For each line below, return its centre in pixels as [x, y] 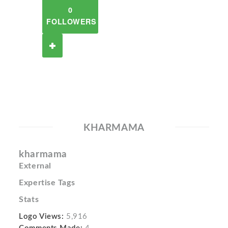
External [35, 166]
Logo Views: [41, 217]
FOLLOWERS [72, 21]
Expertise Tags [47, 183]
